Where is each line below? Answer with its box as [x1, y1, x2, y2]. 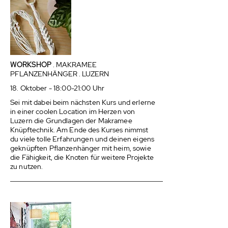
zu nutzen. [10, 162, 43, 171]
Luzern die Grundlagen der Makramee [10, 116, 132, 125]
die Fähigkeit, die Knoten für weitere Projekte [10, 153, 154, 162]
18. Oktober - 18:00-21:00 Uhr [10, 83, 105, 93]
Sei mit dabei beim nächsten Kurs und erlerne [10, 98, 156, 107]
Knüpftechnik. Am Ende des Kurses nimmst [10, 125, 149, 134]
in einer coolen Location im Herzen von [10, 107, 135, 116]
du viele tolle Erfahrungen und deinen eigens [10, 134, 155, 144]
